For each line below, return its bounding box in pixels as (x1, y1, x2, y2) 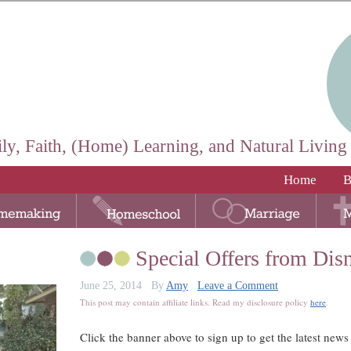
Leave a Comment (197, 280, 278, 291)
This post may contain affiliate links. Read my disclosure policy (80, 296, 310, 308)
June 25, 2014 (80, 280, 142, 291)
